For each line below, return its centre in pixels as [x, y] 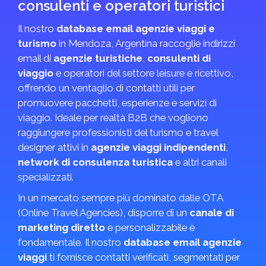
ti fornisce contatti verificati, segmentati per [143, 257]
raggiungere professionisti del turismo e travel [118, 132]
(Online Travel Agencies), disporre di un [104, 213]
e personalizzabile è [150, 227]
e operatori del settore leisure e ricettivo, [143, 73]
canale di [212, 213]
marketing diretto [61, 227]
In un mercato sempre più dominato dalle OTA [120, 198]
